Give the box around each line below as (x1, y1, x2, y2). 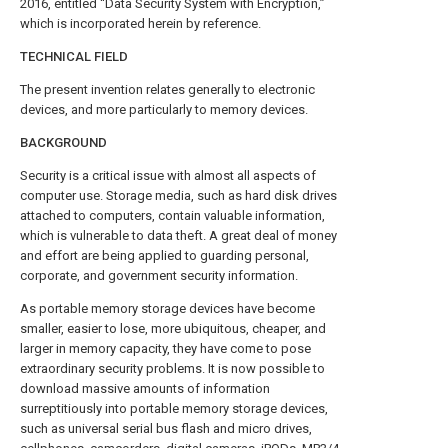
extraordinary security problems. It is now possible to (20, 361, 325, 376)
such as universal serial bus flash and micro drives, (20, 421, 312, 436)
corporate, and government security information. (20, 268, 298, 283)
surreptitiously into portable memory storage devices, (20, 401, 328, 416)
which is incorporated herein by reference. (20, 16, 261, 31)
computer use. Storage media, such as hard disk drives (20, 188, 337, 203)
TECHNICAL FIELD (20, 49, 128, 64)
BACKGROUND (20, 135, 107, 150)
